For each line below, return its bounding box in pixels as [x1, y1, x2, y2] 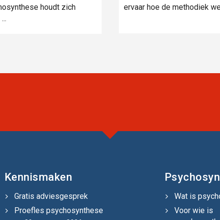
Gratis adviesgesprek [14, 191, 88, 201]
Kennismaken [4, 170, 72, 183]
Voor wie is [174, 205, 213, 215]
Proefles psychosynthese [14, 205, 103, 215]
